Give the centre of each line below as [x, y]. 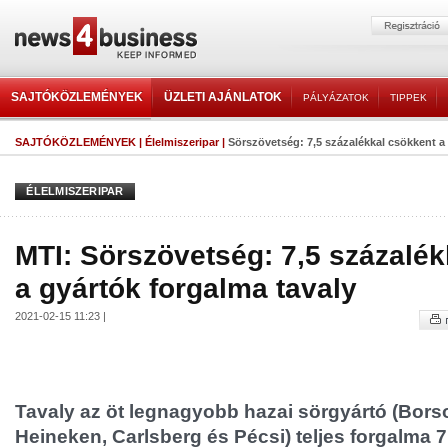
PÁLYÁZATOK [336, 97]
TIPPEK [408, 97]
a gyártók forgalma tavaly [186, 288]
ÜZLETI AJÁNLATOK [223, 97]
